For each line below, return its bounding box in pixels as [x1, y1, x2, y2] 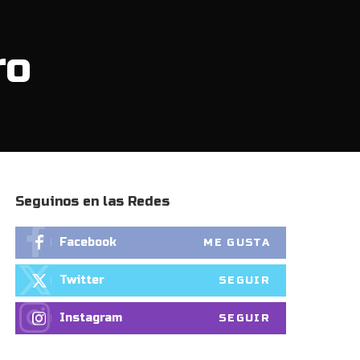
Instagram [59, 310, 123, 325]
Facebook [59, 235, 117, 249]
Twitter [59, 272, 105, 287]
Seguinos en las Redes [15, 193, 170, 209]
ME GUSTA [203, 235, 270, 249]
